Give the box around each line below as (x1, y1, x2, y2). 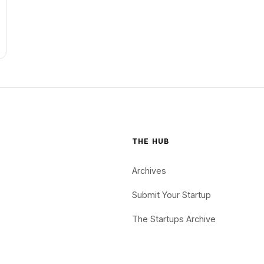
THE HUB (132, 137, 170, 146)
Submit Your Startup (132, 190, 211, 200)
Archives (132, 166, 166, 176)
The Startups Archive (132, 214, 216, 224)
